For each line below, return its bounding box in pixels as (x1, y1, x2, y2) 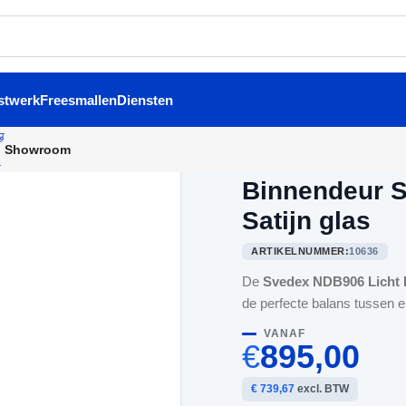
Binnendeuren (282, 157, 364, 172)
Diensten (117, 92, 173, 108)
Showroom (5, 141, 72, 157)
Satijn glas (242, 207, 372, 235)
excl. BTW (295, 382, 350, 395)
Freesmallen (40, 92, 117, 108)
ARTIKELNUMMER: (251, 246, 350, 256)
